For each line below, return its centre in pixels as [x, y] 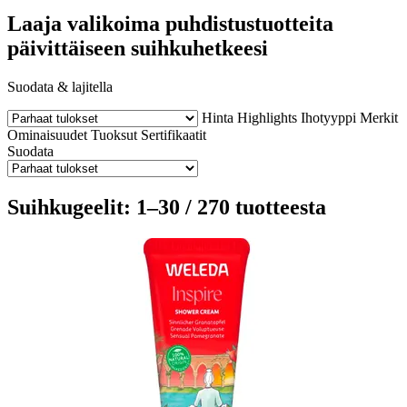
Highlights [267, 117]
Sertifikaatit [174, 134]
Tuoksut [114, 134]
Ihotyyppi [328, 117]
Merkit [379, 117]
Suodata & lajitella [60, 86]
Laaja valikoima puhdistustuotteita [170, 23]
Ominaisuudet [47, 134]
